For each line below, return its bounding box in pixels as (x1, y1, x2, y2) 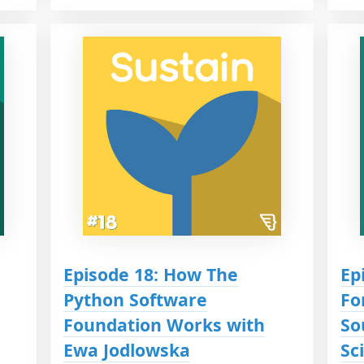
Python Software (63, 287, 207, 311)
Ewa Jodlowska (63, 337, 190, 362)
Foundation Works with (63, 312, 265, 336)
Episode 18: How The (63, 262, 238, 286)
